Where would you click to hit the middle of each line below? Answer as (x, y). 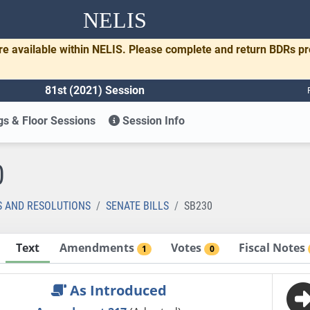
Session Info (153, 120)
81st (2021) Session (95, 90)
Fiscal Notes (274, 247)
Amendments (98, 247)
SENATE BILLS (137, 206)
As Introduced (116, 291)
